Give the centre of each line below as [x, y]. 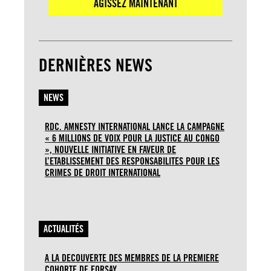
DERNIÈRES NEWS [96, 65]
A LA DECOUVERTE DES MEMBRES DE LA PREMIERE [132, 258]
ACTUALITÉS [64, 229]
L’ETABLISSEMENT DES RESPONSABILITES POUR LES [132, 161]
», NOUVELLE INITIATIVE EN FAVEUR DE [110, 149]
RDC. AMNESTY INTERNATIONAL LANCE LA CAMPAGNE [135, 126]
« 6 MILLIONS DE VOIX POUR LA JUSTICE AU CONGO [132, 138]
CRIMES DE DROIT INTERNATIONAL [103, 172]
